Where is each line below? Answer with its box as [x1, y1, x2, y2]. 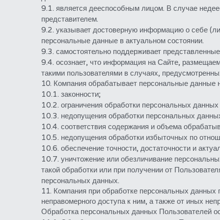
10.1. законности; [41, 89, 101, 99]
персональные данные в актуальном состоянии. [41, 35, 204, 45]
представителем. [41, 14, 98, 24]
